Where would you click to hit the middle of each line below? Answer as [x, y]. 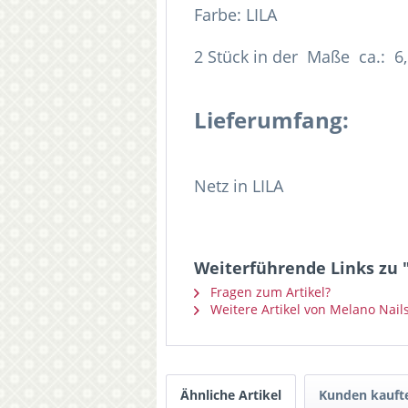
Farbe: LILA [235, 15]
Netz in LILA [239, 186]
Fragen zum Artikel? [269, 292]
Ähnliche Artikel [231, 395]
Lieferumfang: [271, 120]
